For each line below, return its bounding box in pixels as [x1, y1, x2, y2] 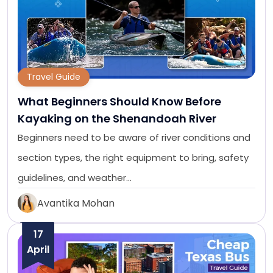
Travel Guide [27, 71, 80, 83]
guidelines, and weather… [18, 171, 132, 185]
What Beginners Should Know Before [18, 94, 221, 110]
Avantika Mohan [37, 196, 115, 210]
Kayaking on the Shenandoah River [18, 111, 216, 127]
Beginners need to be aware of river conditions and [18, 131, 250, 144]
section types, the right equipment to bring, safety [18, 151, 249, 165]
